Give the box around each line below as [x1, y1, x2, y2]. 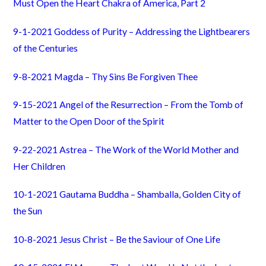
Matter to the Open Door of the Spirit [13, 116, 165, 127]
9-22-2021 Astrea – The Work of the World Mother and [13, 144, 239, 155]
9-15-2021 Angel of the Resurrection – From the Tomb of [13, 99, 244, 110]
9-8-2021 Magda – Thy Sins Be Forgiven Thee [13, 71, 198, 82]
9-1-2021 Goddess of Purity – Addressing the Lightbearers [13, 26, 251, 37]
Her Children [13, 160, 66, 172]
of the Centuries [13, 42, 78, 53]
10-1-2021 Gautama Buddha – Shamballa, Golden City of [13, 189, 242, 200]
